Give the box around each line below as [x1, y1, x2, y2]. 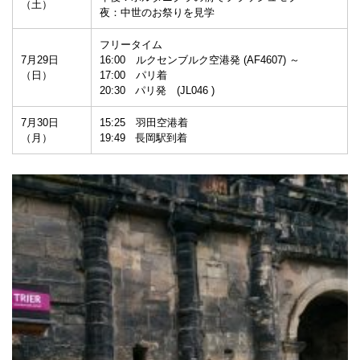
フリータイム [100, 38, 162, 51]
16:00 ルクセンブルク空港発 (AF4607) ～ [100, 53, 310, 66]
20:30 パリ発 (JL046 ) [100, 84, 215, 96]
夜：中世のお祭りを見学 [100, 6, 215, 18]
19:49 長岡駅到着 [100, 131, 187, 144]
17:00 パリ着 [100, 68, 167, 81]
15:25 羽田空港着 [100, 116, 188, 129]
